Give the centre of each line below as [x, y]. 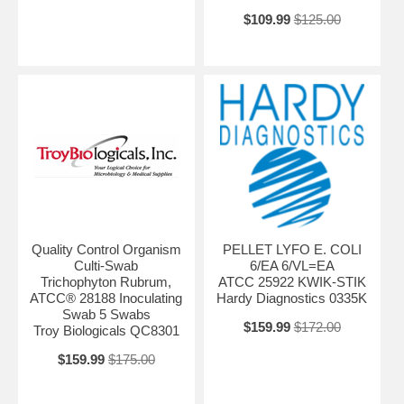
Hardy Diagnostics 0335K [292, 298]
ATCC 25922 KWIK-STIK [292, 281]
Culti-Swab [106, 265]
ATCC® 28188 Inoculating [106, 298]
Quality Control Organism [106, 249]
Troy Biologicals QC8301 [106, 330]
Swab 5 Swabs [106, 314]
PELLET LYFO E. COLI [292, 249]
